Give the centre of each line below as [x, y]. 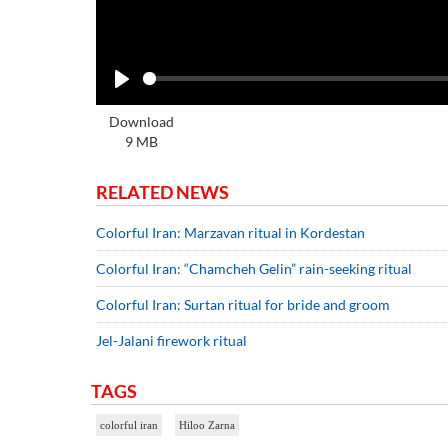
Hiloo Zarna [207, 424]
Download [141, 121]
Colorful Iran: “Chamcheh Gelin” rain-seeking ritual [254, 268]
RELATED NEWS [162, 191]
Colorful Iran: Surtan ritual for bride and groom [243, 304]
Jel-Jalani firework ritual [171, 340]
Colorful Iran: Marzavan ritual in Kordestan [230, 232]
